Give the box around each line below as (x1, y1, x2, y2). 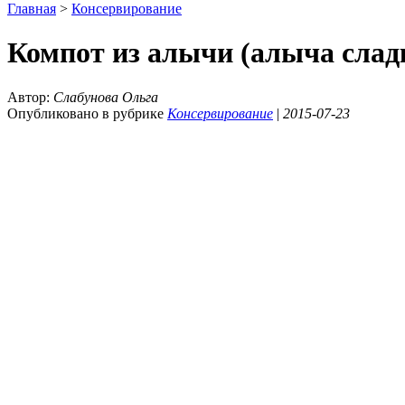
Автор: (7, 89, 53, 105)
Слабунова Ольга (53, 89, 158, 105)
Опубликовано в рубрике (7, 105, 167, 121)
